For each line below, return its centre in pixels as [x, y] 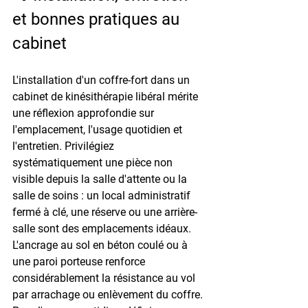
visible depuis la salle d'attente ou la [101, 179]
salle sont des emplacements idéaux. [103, 228]
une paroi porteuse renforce [80, 261]
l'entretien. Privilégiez [65, 146]
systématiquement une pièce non [94, 162]
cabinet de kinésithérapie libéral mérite [107, 96]
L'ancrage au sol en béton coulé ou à [101, 245]
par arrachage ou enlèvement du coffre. [109, 294]
